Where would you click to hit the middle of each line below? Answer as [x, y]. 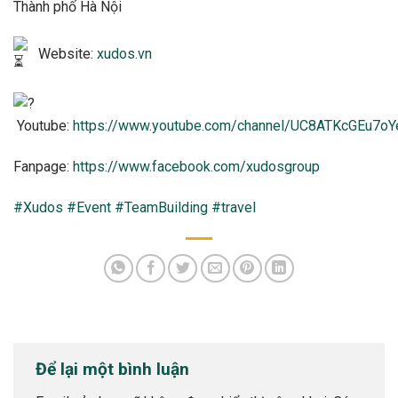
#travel [234, 207]
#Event [89, 207]
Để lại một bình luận [115, 369]
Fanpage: [43, 166]
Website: [66, 53]
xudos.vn [124, 53]
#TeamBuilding [161, 207]
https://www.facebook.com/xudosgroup [196, 166]
